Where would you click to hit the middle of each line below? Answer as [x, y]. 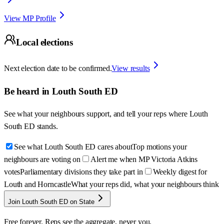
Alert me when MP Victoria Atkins [144, 159]
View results [131, 68]
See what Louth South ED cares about [73, 147]
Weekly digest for [180, 172]
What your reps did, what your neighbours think [145, 184]
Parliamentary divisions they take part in [81, 172]
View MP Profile [30, 18]
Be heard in [28, 91]
